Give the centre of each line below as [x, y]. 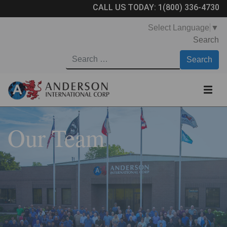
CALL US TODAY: [125, 7]
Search [206, 40]
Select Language [179, 27]
